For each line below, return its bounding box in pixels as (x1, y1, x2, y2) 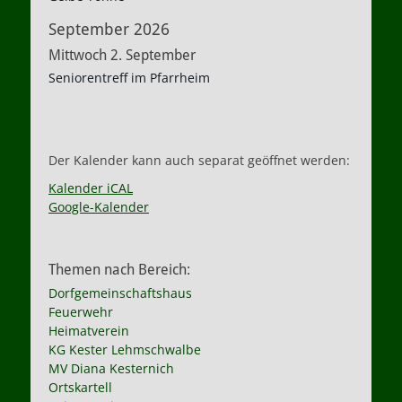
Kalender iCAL (48, 179, 133, 197)
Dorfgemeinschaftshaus (48, 284, 192, 301)
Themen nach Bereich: (48, 261, 190, 278)
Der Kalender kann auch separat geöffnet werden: (48, 152, 350, 169)
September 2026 (48, 20, 170, 39)
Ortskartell (48, 379, 112, 396)
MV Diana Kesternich (48, 360, 174, 377)
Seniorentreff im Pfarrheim (48, 69, 210, 86)
